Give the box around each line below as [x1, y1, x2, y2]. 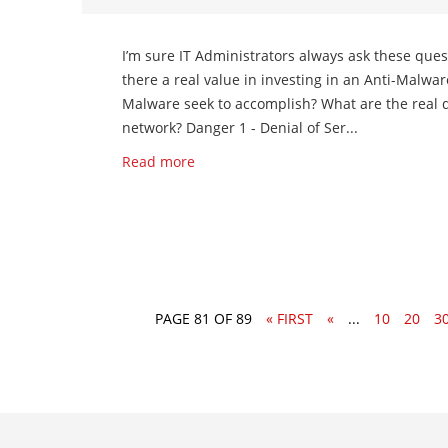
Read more [122, 152, 195, 171]
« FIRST [266, 309, 313, 328]
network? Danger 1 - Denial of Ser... [122, 118, 358, 137]
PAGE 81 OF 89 [155, 309, 252, 328]
